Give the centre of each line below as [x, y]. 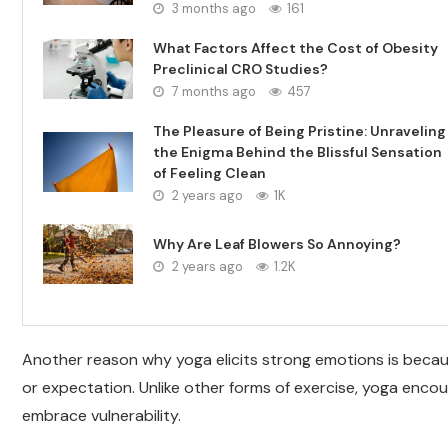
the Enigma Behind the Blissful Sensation [297, 152]
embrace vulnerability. [101, 415]
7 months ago [212, 91]
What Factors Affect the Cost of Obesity [295, 48]
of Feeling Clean [209, 173]
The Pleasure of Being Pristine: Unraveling [299, 131]
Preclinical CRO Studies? [240, 69]
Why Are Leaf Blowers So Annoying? [277, 244]
